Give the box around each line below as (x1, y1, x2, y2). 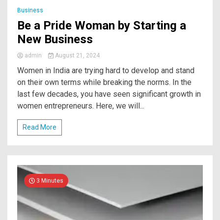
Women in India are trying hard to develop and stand (17, 66, 194, 76)
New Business (17, 32, 93, 47)
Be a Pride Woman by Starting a (17, 19, 186, 33)
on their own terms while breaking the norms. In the (17, 78, 192, 87)
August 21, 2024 (53, 52, 100, 59)
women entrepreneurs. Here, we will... (17, 101, 144, 111)
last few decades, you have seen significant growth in (17, 89, 201, 99)
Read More (23, 123, 56, 132)
